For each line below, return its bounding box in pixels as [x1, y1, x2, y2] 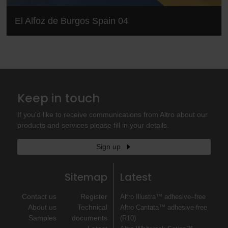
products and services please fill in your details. [17, 121, 169, 129]
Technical [77, 203, 108, 211]
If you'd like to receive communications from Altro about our [17, 110, 208, 119]
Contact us [21, 192, 56, 201]
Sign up [96, 142, 121, 151]
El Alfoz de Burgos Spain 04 [15, 15, 128, 26]
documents [72, 213, 108, 222]
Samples [28, 213, 56, 222]
